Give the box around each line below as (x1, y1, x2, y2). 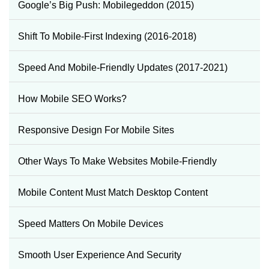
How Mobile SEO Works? (18, 93, 127, 104)
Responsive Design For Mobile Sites (18, 124, 174, 135)
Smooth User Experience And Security (18, 249, 181, 260)
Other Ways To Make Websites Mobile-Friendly (18, 156, 217, 166)
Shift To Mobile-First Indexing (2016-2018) (18, 31, 196, 41)
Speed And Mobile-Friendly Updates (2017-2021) (18, 62, 228, 73)
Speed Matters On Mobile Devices (18, 218, 163, 229)
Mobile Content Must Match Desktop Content (18, 187, 208, 198)
